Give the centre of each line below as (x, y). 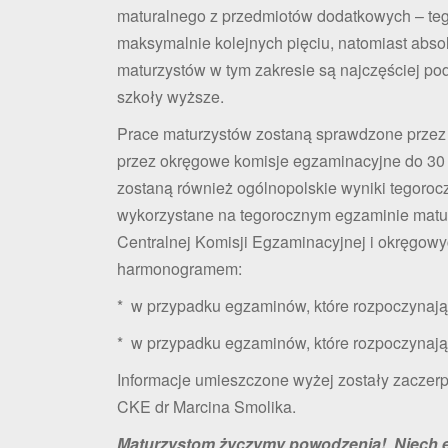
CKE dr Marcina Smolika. (206, 406)
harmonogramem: (179, 268)
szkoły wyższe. (172, 96)
